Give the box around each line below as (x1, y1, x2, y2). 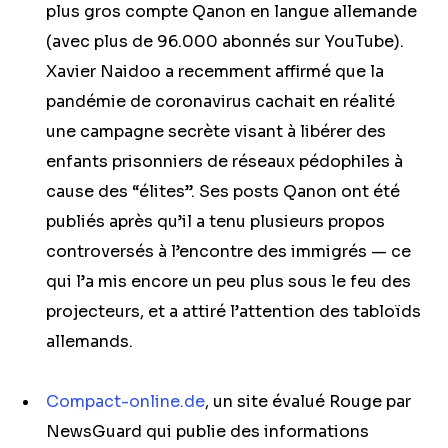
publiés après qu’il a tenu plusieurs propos (46, 211, 385, 232)
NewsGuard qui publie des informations (46, 421, 369, 442)
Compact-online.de (46, 391, 205, 412)
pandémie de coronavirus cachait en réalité (46, 91, 395, 112)
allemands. (46, 331, 133, 352)
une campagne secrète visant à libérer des (46, 121, 386, 142)
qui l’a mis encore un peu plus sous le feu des (46, 271, 411, 292)
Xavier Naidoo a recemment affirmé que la (46, 61, 384, 82)
